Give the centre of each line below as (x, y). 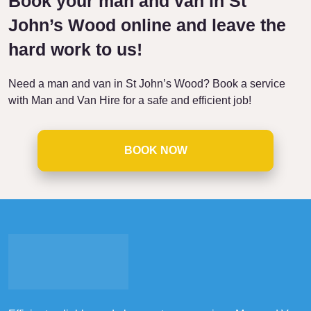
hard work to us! (75, 49)
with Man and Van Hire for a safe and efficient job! (130, 100)
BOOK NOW (155, 150)
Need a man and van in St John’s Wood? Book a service (147, 83)
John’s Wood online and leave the (147, 25)
